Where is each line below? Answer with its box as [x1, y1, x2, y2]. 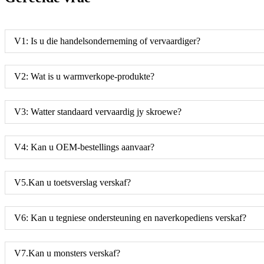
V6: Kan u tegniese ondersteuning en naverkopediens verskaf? [14, 212, 246, 223]
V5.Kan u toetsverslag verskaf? [14, 177, 131, 187]
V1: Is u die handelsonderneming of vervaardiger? [14, 35, 200, 46]
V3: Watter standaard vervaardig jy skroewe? [14, 106, 181, 117]
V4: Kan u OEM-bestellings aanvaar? [14, 141, 154, 152]
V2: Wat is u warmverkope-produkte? [14, 71, 154, 81]
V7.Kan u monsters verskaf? [14, 247, 120, 258]
